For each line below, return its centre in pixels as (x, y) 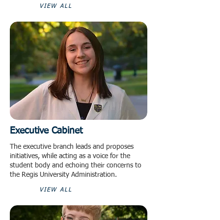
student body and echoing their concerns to (76, 165)
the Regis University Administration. (63, 175)
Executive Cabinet (46, 131)
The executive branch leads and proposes (72, 147)
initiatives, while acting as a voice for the (70, 156)
